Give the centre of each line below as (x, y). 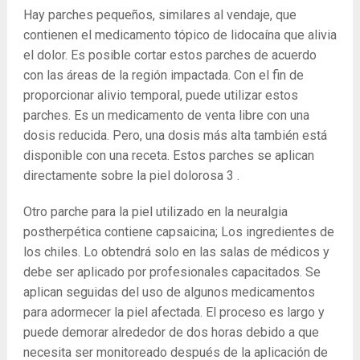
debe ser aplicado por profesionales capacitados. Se (172, 272)
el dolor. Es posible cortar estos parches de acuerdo (170, 55)
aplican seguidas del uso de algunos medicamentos (169, 292)
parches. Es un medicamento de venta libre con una (166, 115)
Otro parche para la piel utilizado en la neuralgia (155, 212)
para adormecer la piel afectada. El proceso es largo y (174, 312)
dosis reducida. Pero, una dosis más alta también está (175, 135)
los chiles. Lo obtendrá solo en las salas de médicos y (176, 252)
